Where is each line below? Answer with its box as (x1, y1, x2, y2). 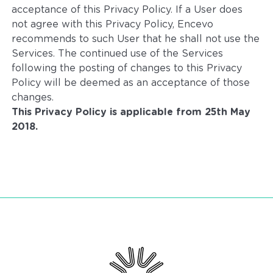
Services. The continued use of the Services (12, 49, 224, 58)
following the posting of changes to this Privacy (12, 63, 243, 73)
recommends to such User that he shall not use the (12, 34, 260, 44)
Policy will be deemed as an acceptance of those (12, 78, 250, 88)
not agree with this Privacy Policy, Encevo (12, 19, 214, 29)
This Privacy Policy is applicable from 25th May (12, 107, 251, 117)
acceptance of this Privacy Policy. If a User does (12, 5, 243, 15)
